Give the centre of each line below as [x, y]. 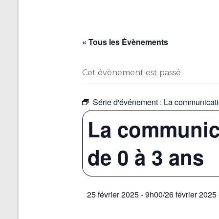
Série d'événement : [128, 102]
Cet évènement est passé [131, 73]
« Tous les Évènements [125, 42]
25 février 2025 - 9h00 [125, 195]
